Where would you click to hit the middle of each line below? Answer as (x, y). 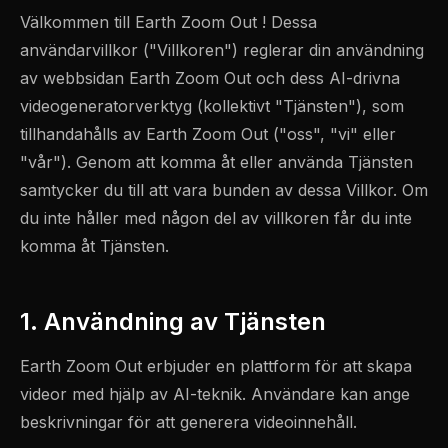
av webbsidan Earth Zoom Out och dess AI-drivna (210, 78)
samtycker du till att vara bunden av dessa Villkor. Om (224, 190)
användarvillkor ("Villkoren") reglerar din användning (222, 50)
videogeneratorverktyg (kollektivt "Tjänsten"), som (212, 106)
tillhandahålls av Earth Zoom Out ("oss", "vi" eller (208, 134)
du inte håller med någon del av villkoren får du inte (216, 218)
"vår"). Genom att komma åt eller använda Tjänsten (216, 162)
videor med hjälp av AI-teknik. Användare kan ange (215, 394)
